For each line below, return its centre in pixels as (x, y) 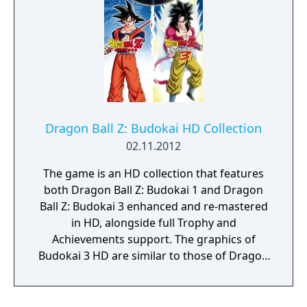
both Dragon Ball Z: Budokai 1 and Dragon (153, 190)
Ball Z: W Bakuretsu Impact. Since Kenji (153, 272)
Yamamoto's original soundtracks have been (153, 288)
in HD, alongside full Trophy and (153, 223)
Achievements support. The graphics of (153, 239)
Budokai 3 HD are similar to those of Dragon (153, 256)
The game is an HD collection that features (153, 173)
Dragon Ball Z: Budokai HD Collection (153, 128)
